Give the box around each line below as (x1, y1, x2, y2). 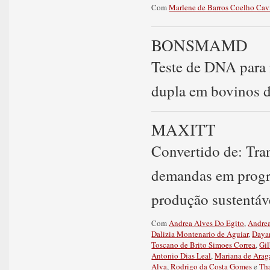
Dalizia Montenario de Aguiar (151, 228, 249, 239)
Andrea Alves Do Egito (169, 218, 245, 228)
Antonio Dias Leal (151, 250, 212, 261)
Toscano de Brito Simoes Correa (151, 239, 256, 250)
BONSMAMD (151, 34, 248, 56)
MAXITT (151, 118, 216, 140)
